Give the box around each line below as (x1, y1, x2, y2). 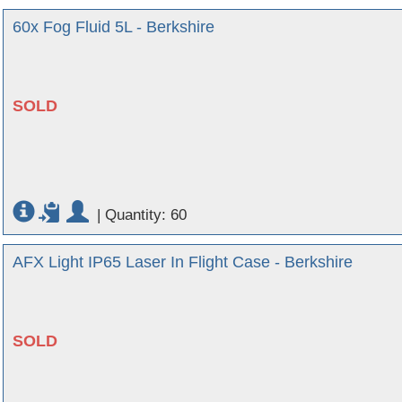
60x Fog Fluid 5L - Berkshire (13, 18, 214, 36)
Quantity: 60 (105, 206, 187, 223)
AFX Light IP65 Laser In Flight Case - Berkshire (13, 253, 353, 271)
